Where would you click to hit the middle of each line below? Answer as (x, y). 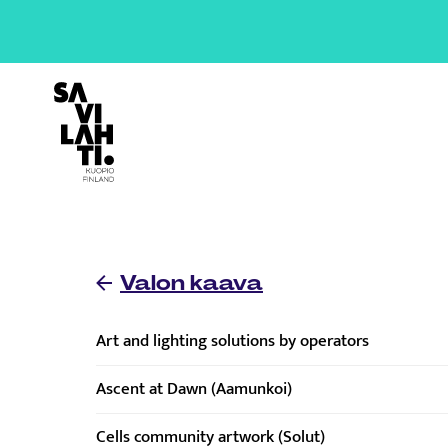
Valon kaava (191, 283)
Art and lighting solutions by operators (232, 340)
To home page (98, 93)
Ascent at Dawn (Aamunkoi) (194, 388)
